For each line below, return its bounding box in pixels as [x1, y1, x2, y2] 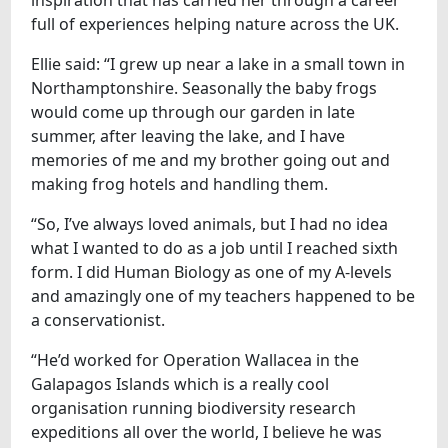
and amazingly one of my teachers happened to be [31, 284, 416, 307]
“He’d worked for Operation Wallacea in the [31, 348, 360, 371]
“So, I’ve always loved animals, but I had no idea [31, 212, 389, 235]
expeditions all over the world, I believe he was [31, 420, 383, 443]
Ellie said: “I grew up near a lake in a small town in [31, 52, 406, 75]
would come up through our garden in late [31, 100, 356, 123]
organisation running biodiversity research [31, 396, 357, 419]
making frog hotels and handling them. [31, 172, 329, 195]
